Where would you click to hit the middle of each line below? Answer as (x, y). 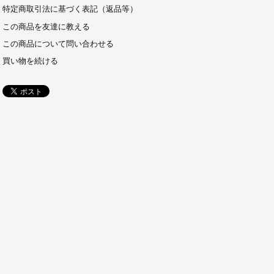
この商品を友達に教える (46, 27)
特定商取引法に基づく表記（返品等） (70, 9)
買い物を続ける (30, 61)
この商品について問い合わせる (58, 44)
